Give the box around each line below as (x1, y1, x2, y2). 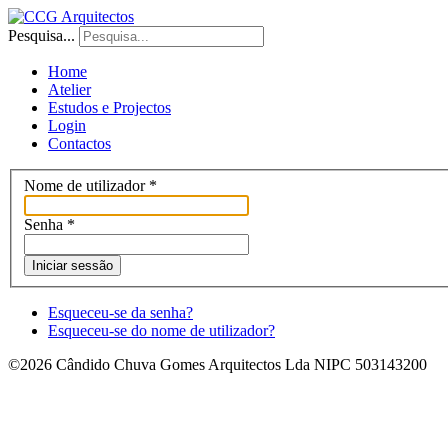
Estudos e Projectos (48, 99, 171, 116)
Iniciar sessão (32, 257, 113, 273)
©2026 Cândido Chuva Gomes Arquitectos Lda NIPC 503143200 (8, 355, 427, 373)
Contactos (48, 135, 111, 152)
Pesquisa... (8, 27, 75, 44)
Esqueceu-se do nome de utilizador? (48, 321, 275, 339)
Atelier (48, 81, 91, 98)
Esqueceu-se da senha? (48, 303, 193, 321)
